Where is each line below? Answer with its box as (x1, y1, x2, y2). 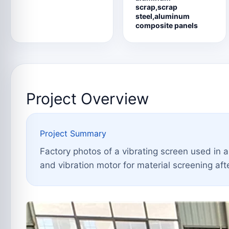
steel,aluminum (135, 12, 190, 20)
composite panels (135, 21, 198, 30)
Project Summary (40, 128, 106, 139)
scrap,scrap (135, 3, 178, 11)
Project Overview (26, 89, 149, 108)
